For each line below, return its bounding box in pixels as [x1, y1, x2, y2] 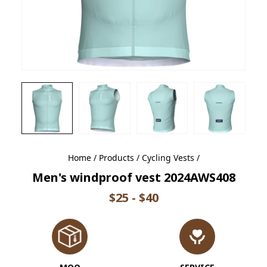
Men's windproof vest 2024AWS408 [32, 169, 235, 185]
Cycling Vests [141, 151, 194, 163]
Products [98, 151, 134, 163]
